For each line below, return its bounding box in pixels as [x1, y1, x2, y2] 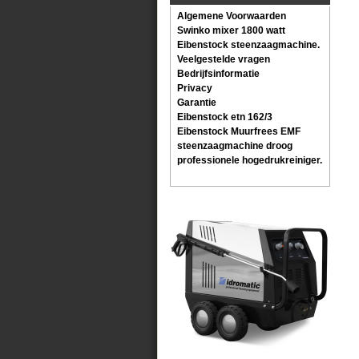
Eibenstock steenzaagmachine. [177, 39, 320, 50]
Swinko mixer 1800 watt [177, 25, 285, 36]
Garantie [177, 97, 216, 108]
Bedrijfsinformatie [177, 68, 260, 79]
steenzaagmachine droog [177, 140, 292, 151]
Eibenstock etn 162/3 [177, 111, 272, 123]
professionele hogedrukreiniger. [177, 155, 322, 166]
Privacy [177, 83, 212, 94]
